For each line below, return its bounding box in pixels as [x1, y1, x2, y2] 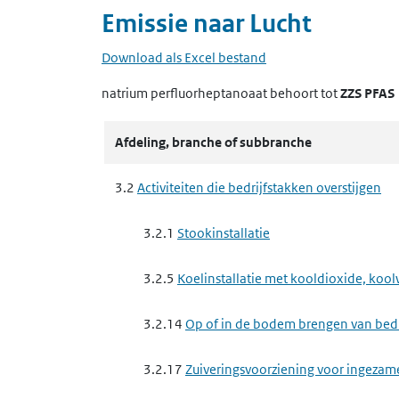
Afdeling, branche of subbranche [115, 134, 312, 151]
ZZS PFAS [340, 85, 395, 102]
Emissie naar [102, 8, 249, 39]
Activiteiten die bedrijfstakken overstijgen [137, 179, 381, 196]
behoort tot [267, 85, 340, 102]
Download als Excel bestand [102, 49, 266, 66]
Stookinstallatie [177, 224, 270, 241]
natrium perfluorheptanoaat [102, 85, 267, 102]
